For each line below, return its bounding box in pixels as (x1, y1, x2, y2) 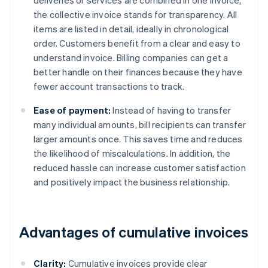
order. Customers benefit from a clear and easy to (33, 37, 240, 50)
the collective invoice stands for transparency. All (33, 8, 237, 21)
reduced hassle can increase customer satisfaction (33, 162, 246, 174)
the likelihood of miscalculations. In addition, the (33, 147, 231, 160)
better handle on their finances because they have (33, 66, 242, 78)
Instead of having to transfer (111, 104, 232, 117)
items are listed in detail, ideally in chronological (33, 23, 229, 35)
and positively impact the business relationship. (33, 176, 230, 188)
